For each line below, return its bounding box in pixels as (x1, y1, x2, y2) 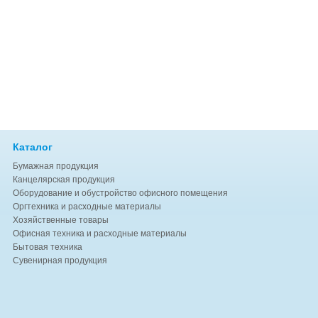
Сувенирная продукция (13, 256, 107, 266)
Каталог (13, 141, 53, 153)
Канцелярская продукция (13, 175, 115, 185)
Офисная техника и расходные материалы (13, 229, 187, 239)
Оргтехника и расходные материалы (13, 202, 161, 212)
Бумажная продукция (13, 161, 99, 172)
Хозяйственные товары (13, 215, 109, 226)
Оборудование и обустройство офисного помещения (13, 188, 228, 199)
